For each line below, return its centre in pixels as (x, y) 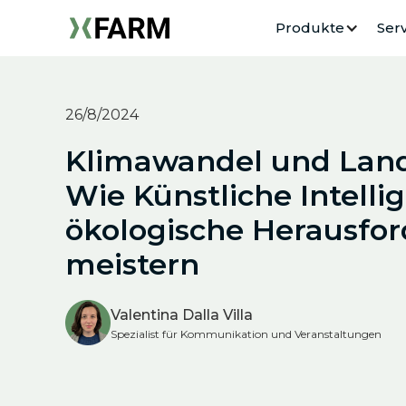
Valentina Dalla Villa (182, 314)
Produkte (309, 28)
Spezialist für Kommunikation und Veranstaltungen (246, 333)
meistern (132, 264)
